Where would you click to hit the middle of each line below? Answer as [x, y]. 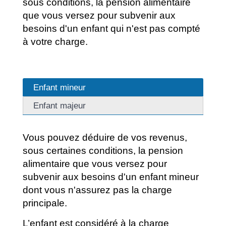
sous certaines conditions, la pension [103, 151]
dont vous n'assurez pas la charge [97, 190]
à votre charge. [55, 41]
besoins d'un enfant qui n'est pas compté [111, 28]
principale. [45, 203]
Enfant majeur [59, 106]
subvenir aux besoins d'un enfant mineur [110, 177]
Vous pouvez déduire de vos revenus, [105, 138]
